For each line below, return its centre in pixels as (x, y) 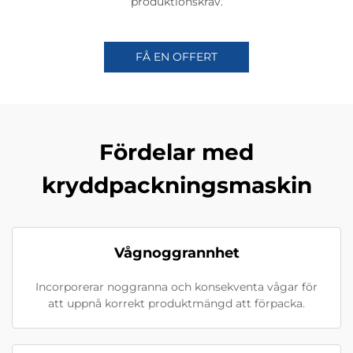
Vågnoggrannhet (176, 253)
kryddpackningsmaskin (176, 186)
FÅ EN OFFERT (176, 57)
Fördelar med (176, 152)
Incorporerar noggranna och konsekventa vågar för (176, 287)
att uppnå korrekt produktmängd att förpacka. (176, 304)
